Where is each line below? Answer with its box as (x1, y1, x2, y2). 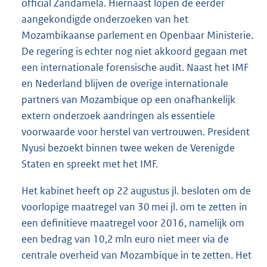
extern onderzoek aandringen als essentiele (21, 108, 215, 122)
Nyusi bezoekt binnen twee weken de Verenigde (21, 141, 235, 154)
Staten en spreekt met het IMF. (21, 157, 158, 170)
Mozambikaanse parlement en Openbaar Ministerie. (21, 28, 253, 42)
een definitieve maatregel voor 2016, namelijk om (21, 216, 244, 229)
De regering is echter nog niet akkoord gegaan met (21, 44, 247, 58)
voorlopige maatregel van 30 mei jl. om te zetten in (21, 200, 247, 213)
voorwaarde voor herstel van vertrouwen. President (21, 125, 250, 138)
